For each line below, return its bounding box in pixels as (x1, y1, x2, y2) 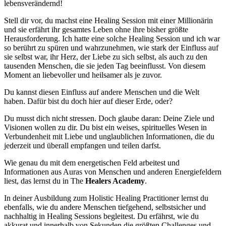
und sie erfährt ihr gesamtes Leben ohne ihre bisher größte (4, 25, 188, 34)
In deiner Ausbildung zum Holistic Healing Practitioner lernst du (4, 194, 208, 203)
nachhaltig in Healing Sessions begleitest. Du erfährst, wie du (4, 212, 199, 221)
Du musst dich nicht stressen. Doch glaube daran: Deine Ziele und (4, 114, 214, 123)
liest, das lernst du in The (4, 177, 85, 186)
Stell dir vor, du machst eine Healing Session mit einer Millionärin (4, 16, 213, 25)
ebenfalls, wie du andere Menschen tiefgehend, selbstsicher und (4, 203, 206, 212)
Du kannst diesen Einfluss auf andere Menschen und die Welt (4, 88, 199, 97)
